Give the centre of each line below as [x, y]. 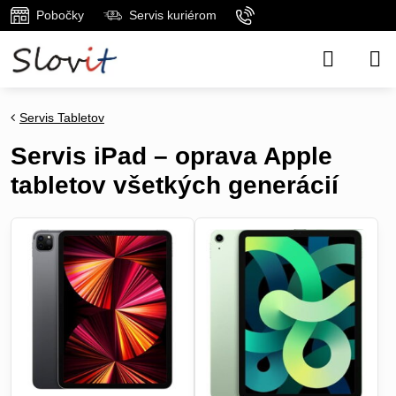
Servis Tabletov [62, 118]
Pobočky [60, 15]
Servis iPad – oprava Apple [171, 156]
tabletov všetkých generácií [175, 185]
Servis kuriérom [172, 15]
